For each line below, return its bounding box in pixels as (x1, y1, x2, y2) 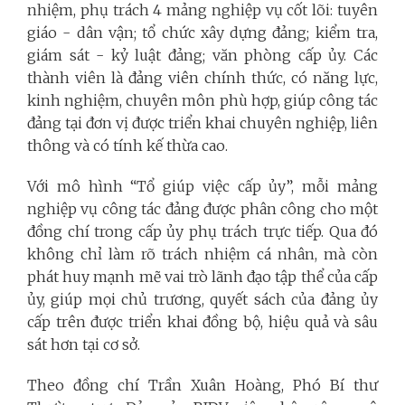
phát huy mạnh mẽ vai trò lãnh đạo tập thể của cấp (27, 267, 378, 286)
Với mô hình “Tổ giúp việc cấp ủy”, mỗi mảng (27, 176, 378, 195)
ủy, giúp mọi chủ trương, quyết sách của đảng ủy (27, 289, 378, 308)
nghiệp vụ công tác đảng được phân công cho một (27, 199, 378, 218)
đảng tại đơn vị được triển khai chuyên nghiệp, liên (27, 113, 378, 132)
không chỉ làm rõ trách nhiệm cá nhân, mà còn (27, 244, 378, 263)
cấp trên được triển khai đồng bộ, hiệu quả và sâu (27, 312, 378, 331)
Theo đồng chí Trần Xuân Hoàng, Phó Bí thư (27, 375, 378, 394)
